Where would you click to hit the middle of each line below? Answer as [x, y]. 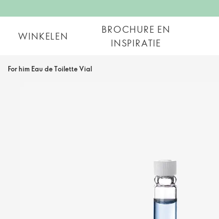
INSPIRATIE [136, 43]
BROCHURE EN [136, 29]
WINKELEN [43, 36]
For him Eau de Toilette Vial [50, 69]
